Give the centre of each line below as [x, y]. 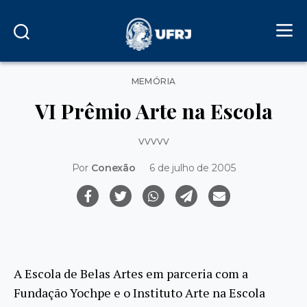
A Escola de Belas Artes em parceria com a [131, 273]
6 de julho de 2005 [193, 168]
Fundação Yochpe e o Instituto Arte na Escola [139, 292]
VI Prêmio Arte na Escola [153, 111]
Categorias [178, 78]
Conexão [113, 168]
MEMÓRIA [153, 81]
